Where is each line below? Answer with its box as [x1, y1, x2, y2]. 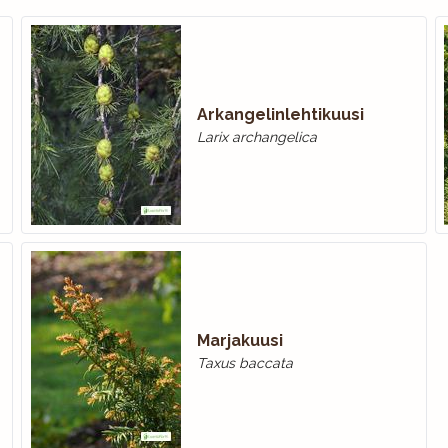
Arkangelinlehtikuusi [197, 105, 365, 124]
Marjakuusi [197, 331, 284, 350]
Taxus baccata [197, 355, 294, 371]
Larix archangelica [197, 129, 318, 145]
